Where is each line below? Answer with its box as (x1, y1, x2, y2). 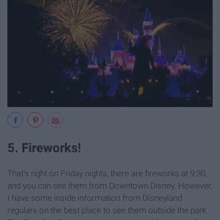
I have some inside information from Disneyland (7, 192, 182, 203)
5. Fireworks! (7, 140, 81, 155)
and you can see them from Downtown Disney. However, (7, 180, 212, 191)
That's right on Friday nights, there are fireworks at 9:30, (7, 168, 207, 178)
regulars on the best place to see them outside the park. (7, 205, 208, 215)
